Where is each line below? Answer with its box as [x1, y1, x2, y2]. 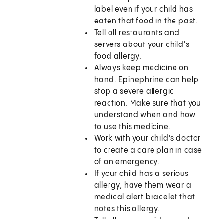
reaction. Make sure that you [94, 99, 202, 108]
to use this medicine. [94, 123, 171, 131]
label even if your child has [94, 5, 194, 14]
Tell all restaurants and [94, 29, 180, 38]
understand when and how [94, 111, 196, 120]
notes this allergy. [94, 205, 160, 214]
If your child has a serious [94, 170, 189, 178]
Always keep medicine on [94, 64, 189, 73]
